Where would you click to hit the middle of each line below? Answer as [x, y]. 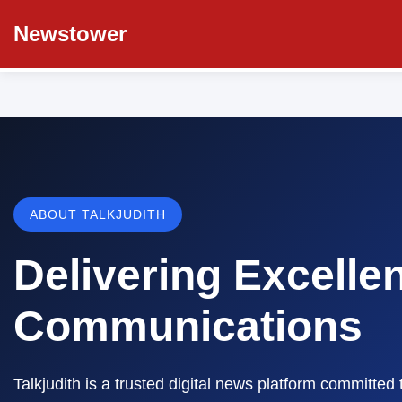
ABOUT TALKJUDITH [98, 214]
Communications [188, 326]
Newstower [70, 34]
